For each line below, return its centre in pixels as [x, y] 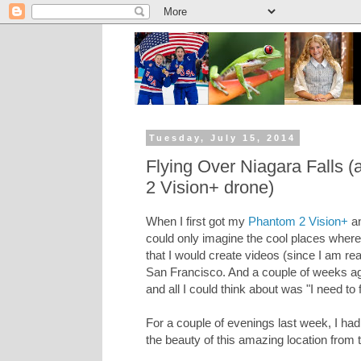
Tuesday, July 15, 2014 [223, 138]
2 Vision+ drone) [210, 187]
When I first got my [197, 222]
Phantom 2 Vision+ [298, 222]
